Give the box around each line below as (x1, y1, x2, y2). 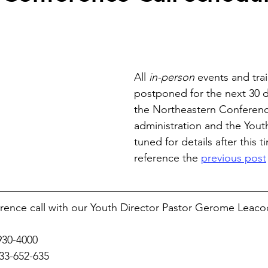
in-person (149, 71, 194, 84)
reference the (134, 151, 201, 165)
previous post (201, 151, 266, 165)
